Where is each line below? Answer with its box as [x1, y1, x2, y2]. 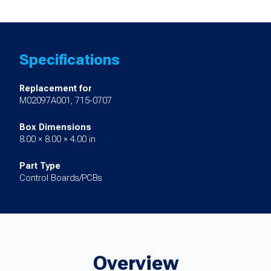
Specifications [19, 51, 120, 69]
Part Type [19, 161, 60, 172]
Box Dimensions [19, 122, 91, 133]
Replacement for [19, 83, 92, 94]
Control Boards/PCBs [19, 173, 102, 184]
